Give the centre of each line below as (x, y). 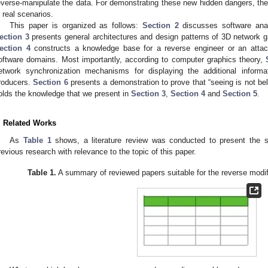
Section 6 (51, 83)
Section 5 (240, 94)
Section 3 (148, 94)
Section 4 (188, 94)
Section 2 (160, 26)
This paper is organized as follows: (76, 26)
